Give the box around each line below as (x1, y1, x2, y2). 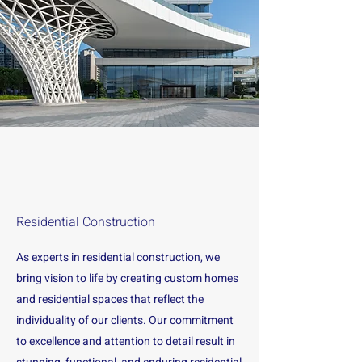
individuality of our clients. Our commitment (16, 312, 234, 329)
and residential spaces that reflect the (16, 291, 204, 308)
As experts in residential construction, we (16, 249, 220, 266)
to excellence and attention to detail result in (16, 333, 235, 350)
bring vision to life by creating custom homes (16, 270, 238, 287)
